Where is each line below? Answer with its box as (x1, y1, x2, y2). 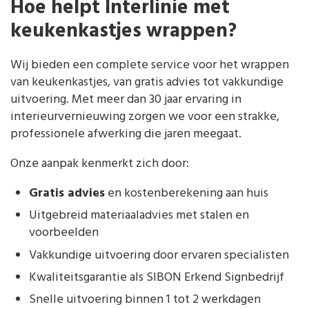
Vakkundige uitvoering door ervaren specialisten (29, 245, 289, 266)
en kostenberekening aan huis (105, 183, 268, 204)
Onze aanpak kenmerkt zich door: (10, 154, 189, 175)
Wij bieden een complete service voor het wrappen (10, 55, 289, 76)
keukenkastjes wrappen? (10, 16, 237, 48)
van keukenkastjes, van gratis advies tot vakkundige (10, 72, 283, 93)
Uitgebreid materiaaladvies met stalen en (29, 206, 249, 226)
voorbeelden (29, 223, 99, 243)
